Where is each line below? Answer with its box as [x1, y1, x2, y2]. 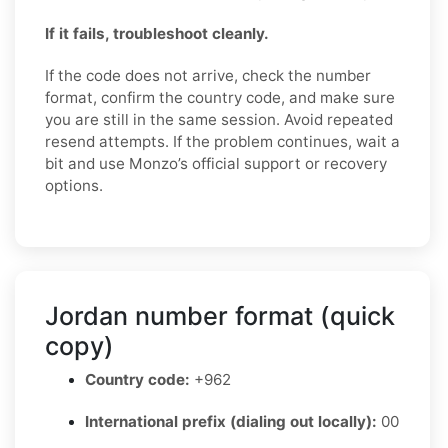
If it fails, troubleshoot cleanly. [45, 23, 269, 43]
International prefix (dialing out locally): [85, 411, 377, 431]
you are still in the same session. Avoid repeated [45, 109, 393, 129]
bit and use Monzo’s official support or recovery [45, 153, 387, 173]
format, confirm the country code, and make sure [45, 87, 395, 107]
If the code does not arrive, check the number [45, 65, 371, 85]
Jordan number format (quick [45, 300, 395, 331]
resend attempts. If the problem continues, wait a [45, 131, 400, 151]
